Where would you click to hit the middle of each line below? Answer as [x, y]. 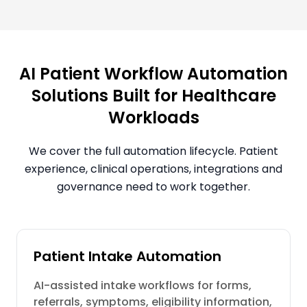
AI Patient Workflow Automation [153, 74]
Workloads [153, 118]
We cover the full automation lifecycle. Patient [153, 151]
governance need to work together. [153, 187]
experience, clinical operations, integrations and [153, 169]
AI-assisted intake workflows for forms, [143, 285]
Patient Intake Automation [127, 256]
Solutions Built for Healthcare [153, 96]
